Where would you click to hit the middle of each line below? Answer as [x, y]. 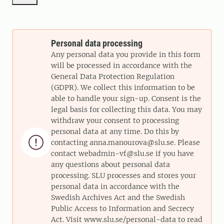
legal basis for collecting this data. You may [126, 109]
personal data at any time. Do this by [115, 131]
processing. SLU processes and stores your [123, 175]
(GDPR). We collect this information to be [123, 87]
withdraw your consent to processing [115, 120]
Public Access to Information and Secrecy [122, 208]
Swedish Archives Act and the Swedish [118, 197]
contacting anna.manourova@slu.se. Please [125, 142]
